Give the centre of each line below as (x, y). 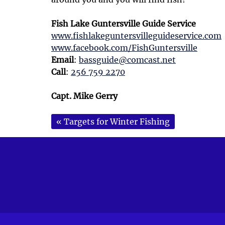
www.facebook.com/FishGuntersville (124, 48)
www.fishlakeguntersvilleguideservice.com (136, 36)
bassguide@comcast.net (127, 60)
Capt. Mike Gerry (84, 96)
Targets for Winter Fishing (117, 122)
